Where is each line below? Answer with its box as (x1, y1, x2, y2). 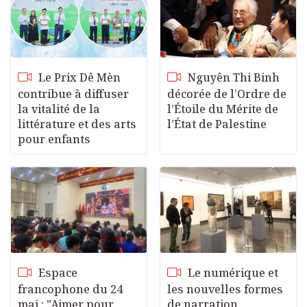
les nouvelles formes (167, 282, 283, 297)
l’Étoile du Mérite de (167, 101, 278, 116)
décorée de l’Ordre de (167, 86, 286, 101)
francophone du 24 (18, 282, 123, 297)
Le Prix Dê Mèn (36, 69, 121, 85)
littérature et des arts (18, 116, 136, 132)
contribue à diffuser (18, 86, 129, 101)
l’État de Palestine (167, 116, 267, 132)
